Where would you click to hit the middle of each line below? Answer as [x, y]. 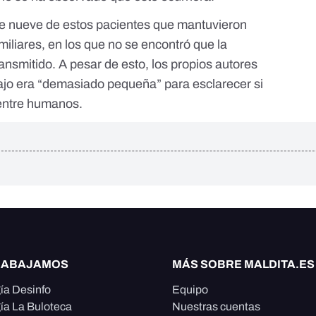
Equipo [190, 290]
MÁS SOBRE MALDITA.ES [243, 264]
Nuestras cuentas [216, 306]
